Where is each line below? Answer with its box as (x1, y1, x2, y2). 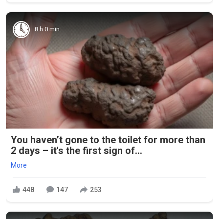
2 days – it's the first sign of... (11, 145, 142, 157)
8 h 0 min (35, 25, 60, 33)
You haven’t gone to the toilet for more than (11, 134, 205, 146)
